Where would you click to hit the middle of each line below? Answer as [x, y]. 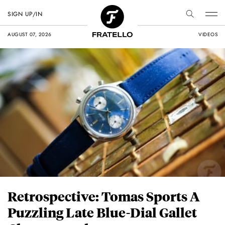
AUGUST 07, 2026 [30, 34]
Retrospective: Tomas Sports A [104, 196]
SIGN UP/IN [25, 14]
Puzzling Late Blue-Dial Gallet [102, 212]
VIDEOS [208, 34]
